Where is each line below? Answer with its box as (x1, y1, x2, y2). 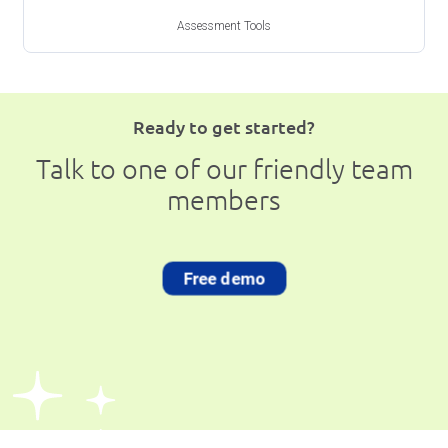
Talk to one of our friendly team (35, 154, 413, 185)
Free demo (183, 268, 265, 289)
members (167, 185, 281, 216)
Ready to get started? (133, 117, 315, 138)
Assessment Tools (177, 19, 271, 34)
